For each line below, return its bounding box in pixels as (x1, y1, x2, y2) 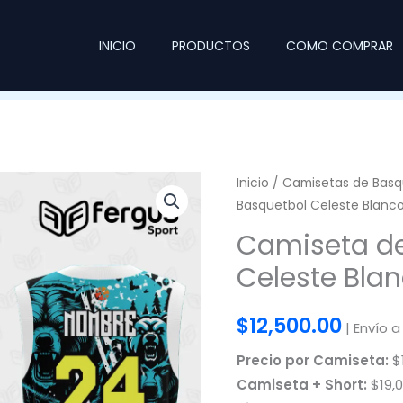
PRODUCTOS (171, 36, 250, 55)
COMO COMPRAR (285, 36, 393, 55)
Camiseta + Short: (236, 375, 367, 395)
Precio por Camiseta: (236, 351, 389, 371)
